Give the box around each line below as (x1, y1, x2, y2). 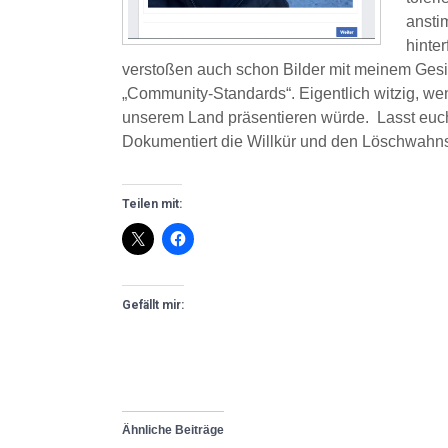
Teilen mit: (122, 197, 182, 211)
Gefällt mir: (122, 298, 184, 312)
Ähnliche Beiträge (122, 423, 224, 437)
